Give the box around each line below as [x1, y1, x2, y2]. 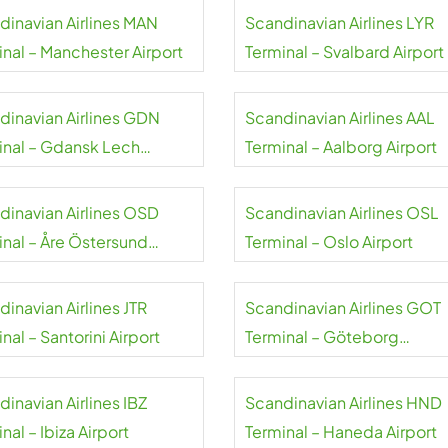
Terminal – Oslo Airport [244, 231, 413, 252]
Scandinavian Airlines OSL [244, 202, 439, 223]
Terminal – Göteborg [244, 326, 399, 347]
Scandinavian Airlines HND [244, 392, 442, 413]
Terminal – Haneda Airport [244, 421, 437, 442]
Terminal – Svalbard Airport [244, 41, 444, 62]
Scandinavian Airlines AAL [244, 107, 435, 128]
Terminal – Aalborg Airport [244, 136, 437, 157]
